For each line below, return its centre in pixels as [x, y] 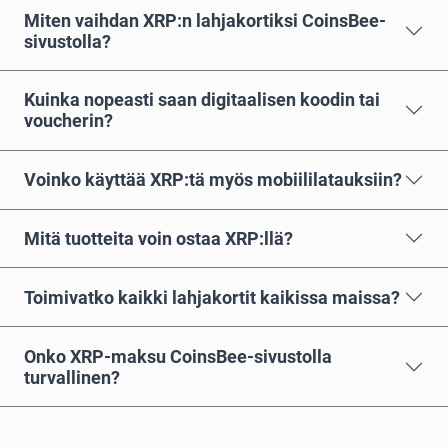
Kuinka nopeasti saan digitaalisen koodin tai [202, 100]
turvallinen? [72, 377]
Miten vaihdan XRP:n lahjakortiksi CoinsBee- [205, 20]
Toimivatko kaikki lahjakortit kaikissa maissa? [212, 297]
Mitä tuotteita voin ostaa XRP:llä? [158, 238]
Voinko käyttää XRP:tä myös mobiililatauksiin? [213, 180]
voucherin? [68, 121]
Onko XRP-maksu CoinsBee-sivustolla [178, 356]
